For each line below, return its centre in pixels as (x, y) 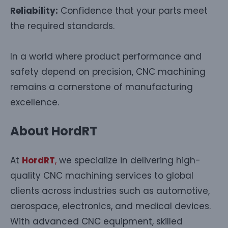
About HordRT (54, 131)
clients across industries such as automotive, (110, 191)
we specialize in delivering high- (129, 160)
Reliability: (34, 10)
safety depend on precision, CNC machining (108, 72)
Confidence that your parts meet (133, 10)
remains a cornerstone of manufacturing (102, 87)
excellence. (35, 102)
